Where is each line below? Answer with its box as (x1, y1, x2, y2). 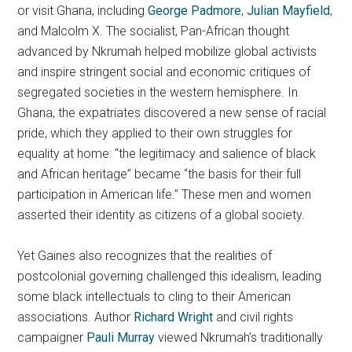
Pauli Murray (86, 329, 156, 345)
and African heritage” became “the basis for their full (17, 166, 302, 181)
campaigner (17, 329, 87, 345)
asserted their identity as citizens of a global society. (17, 207, 306, 222)
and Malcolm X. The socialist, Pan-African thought (17, 23, 290, 38)
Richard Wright (134, 309, 214, 324)
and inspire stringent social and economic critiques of (17, 64, 311, 79)
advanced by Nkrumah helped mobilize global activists (17, 43, 317, 59)
